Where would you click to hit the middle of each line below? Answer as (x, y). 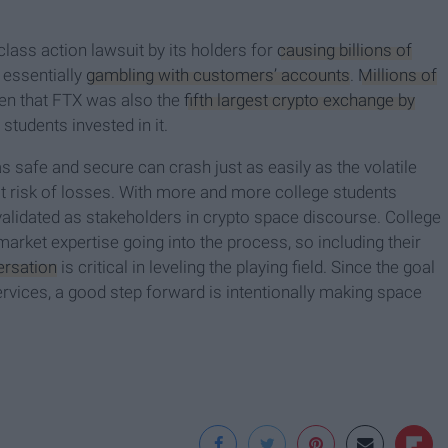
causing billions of (344, 50)
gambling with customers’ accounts (218, 75)
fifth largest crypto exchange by (299, 100)
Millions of (397, 75)
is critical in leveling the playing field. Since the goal (246, 267)
